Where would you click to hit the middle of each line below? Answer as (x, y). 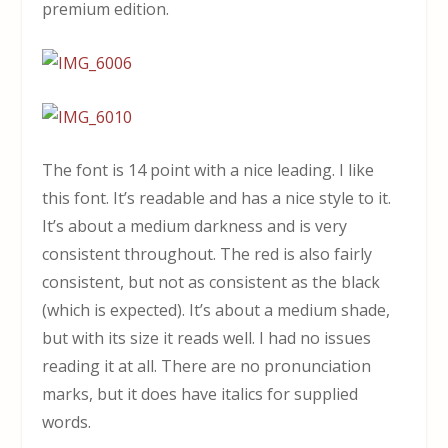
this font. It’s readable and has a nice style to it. (217, 198)
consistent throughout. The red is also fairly (207, 254)
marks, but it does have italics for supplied (200, 394)
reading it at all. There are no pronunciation (207, 366)
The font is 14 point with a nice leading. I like (208, 170)
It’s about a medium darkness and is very (195, 226)
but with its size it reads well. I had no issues (207, 338)
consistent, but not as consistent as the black (211, 282)
